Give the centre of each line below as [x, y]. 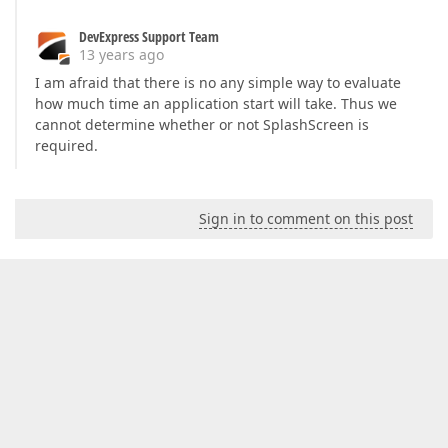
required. [66, 146]
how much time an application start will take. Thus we [216, 104]
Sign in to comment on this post [306, 219]
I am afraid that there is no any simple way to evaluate [218, 83]
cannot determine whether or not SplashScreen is [202, 125]
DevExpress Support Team [149, 37]
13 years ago [121, 55]
